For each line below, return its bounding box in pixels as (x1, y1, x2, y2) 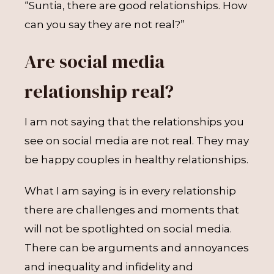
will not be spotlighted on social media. (24, 223, 232, 235)
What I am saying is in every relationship (24, 185, 236, 197)
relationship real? (24, 78, 174, 104)
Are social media (24, 48, 165, 74)
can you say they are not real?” (24, 18, 185, 31)
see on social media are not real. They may (24, 135, 249, 147)
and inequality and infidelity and (24, 261, 193, 273)
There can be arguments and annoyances (24, 242, 249, 254)
